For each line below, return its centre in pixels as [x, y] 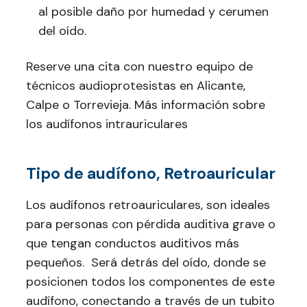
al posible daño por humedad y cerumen [153, 12]
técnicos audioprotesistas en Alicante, [136, 86]
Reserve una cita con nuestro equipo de [139, 66]
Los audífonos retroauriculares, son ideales [148, 205]
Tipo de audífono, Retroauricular [151, 173]
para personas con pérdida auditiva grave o [151, 224]
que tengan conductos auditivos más [133, 243]
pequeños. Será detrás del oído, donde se [146, 262]
